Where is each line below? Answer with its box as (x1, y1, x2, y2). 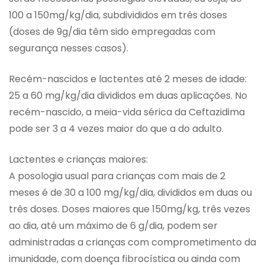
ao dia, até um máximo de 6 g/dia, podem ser (9, 219, 218, 233)
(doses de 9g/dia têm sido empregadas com (9, 25, 215, 39)
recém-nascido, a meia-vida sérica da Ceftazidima (9, 105, 245, 119)
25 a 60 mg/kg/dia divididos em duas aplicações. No (9, 89, 247, 103)
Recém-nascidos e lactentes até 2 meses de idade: (9, 72, 247, 86)
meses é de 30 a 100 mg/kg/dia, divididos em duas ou (9, 186, 252, 200)
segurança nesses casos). (9, 41, 128, 56)
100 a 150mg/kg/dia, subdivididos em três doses (9, 8, 227, 22)
